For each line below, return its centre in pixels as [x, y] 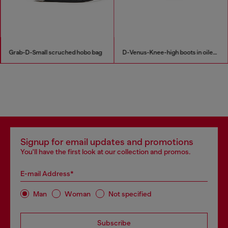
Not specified [130, 194]
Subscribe [114, 223]
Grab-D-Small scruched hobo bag [55, 52]
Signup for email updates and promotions [107, 142]
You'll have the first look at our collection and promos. [105, 152]
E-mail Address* [47, 174]
